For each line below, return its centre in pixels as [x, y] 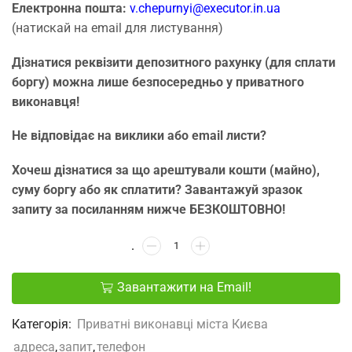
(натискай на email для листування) [117, 28]
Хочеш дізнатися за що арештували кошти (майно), [166, 170]
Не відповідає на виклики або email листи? [139, 136]
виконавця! [46, 101]
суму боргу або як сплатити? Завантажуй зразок [157, 189]
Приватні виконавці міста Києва [172, 324]
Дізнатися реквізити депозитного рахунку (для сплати [174, 62]
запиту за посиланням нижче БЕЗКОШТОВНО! [148, 209]
